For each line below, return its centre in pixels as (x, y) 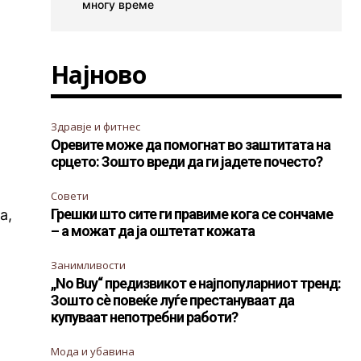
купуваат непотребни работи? (145, 317)
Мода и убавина (93, 352)
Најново (99, 75)
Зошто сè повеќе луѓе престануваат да (173, 301)
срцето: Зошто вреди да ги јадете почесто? (187, 162)
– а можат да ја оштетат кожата (153, 231)
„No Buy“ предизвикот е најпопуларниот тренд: (196, 284)
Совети (70, 196)
